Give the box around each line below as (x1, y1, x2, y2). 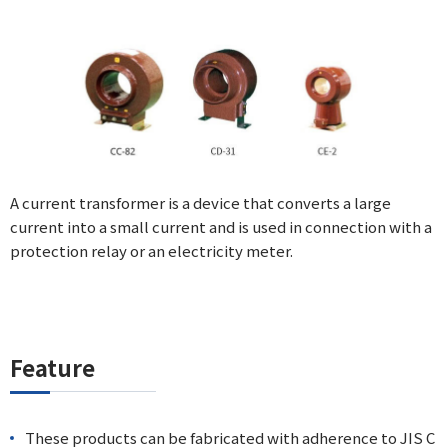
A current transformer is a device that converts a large (10, 192, 391, 214)
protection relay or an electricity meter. (10, 240, 293, 262)
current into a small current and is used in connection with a (10, 216, 432, 238)
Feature (10, 351, 95, 384)
